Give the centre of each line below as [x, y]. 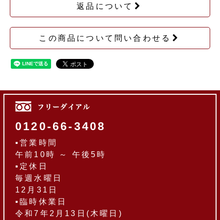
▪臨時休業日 [41, 202]
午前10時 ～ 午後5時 [61, 154]
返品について [105, 6]
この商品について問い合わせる [105, 38]
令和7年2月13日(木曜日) [69, 213]
